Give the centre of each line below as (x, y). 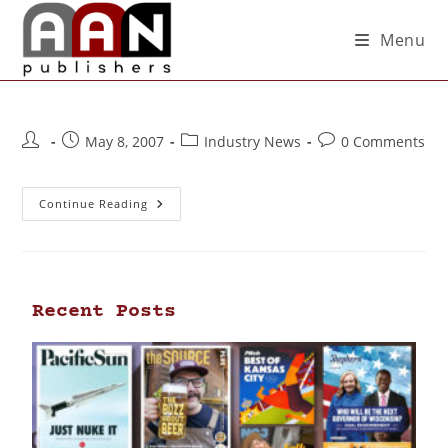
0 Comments (383, 141)
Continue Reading (94, 203)
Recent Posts (104, 311)
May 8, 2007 (125, 141)
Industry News (253, 141)
